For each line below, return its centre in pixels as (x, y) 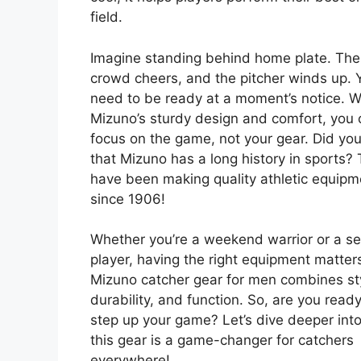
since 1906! (128, 199)
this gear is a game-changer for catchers (222, 340)
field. (106, 17)
